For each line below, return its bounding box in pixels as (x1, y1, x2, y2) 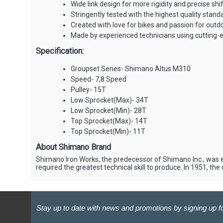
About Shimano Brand (36, 142, 111, 152)
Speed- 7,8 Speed (71, 75, 126, 83)
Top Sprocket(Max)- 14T (71, 117, 147, 125)
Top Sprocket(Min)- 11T (71, 127, 145, 135)
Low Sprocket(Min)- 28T (71, 107, 146, 114)
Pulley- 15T (71, 86, 106, 94)
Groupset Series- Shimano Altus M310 (71, 65, 191, 73)
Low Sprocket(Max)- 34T (71, 96, 148, 104)
